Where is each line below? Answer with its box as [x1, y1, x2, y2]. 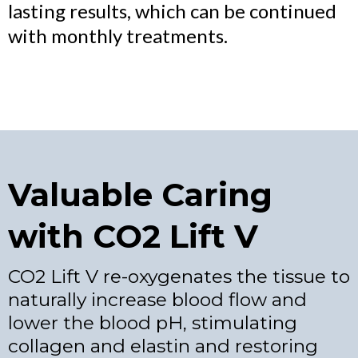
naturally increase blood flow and [8, 288, 307, 311]
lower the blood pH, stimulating [8, 312, 297, 334]
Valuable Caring [8, 175, 272, 214]
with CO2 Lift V [8, 217, 258, 256]
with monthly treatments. [8, 24, 228, 47]
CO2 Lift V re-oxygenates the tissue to [8, 265, 350, 288]
